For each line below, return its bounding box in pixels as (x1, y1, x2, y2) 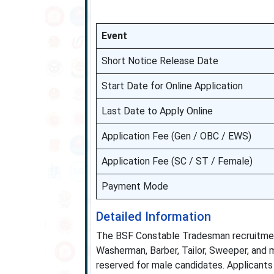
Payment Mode (101, 180, 168, 192)
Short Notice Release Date (101, 55, 218, 67)
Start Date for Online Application (101, 80, 243, 92)
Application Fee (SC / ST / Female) (101, 155, 253, 167)
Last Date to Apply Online (101, 105, 213, 117)
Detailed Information (95, 209, 211, 224)
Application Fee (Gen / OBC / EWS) (101, 130, 251, 142)
